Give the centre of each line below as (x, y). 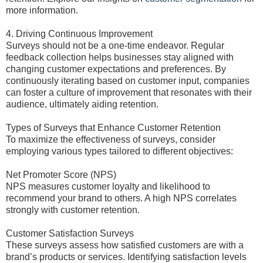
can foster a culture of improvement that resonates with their (129, 92)
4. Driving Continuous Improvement (79, 34)
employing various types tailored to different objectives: (119, 151)
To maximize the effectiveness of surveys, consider (111, 139)
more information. (42, 10)
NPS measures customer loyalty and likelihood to (108, 186)
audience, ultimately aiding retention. (82, 104)
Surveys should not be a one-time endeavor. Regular (115, 45)
